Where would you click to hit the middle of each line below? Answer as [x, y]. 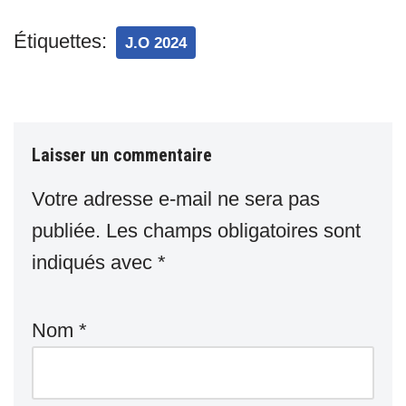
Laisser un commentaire [122, 155]
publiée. [66, 231]
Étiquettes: [60, 42]
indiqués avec [95, 263]
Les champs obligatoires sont [233, 231]
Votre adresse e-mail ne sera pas [176, 199]
